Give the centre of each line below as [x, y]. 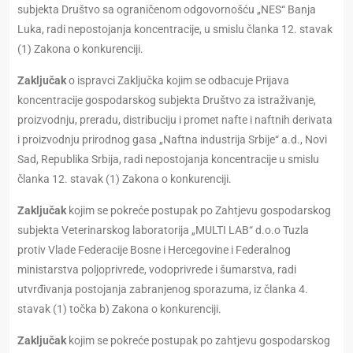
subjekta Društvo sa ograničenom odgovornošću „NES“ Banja [167, 10]
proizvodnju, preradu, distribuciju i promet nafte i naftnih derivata [175, 120]
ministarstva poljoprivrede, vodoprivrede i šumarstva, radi [157, 270]
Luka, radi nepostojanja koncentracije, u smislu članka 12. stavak [175, 30]
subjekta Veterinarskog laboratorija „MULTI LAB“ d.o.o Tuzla [163, 230]
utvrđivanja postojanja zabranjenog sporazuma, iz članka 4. [163, 290]
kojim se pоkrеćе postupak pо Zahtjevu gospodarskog [199, 211]
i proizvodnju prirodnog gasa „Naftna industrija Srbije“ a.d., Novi [172, 140]
